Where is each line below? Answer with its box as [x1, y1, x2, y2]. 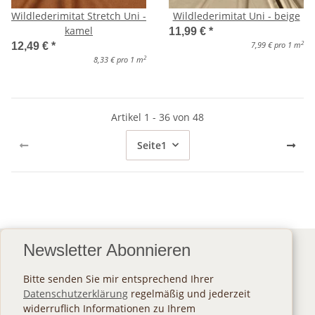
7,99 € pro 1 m [251, 39, 301, 50]
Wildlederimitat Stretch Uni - [11, 8, 146, 22]
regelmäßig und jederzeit [128, 286, 250, 300]
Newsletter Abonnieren [23, 240, 191, 259]
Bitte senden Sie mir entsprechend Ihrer [23, 271, 214, 285]
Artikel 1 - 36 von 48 [111, 110, 204, 124]
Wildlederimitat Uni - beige [172, 8, 300, 22]
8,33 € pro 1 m [94, 54, 143, 65]
